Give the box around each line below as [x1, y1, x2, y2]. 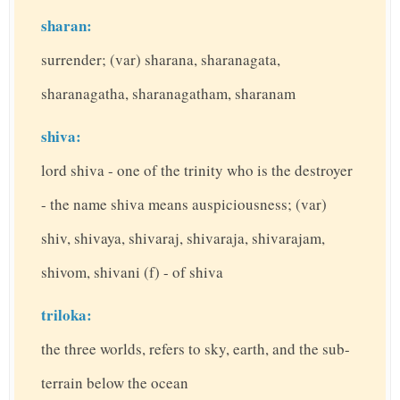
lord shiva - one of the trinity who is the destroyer [41, 160, 353, 181]
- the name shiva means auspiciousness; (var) [41, 194, 327, 215]
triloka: [41, 304, 92, 327]
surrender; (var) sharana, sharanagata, [41, 49, 280, 71]
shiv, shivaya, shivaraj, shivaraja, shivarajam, [41, 228, 325, 249]
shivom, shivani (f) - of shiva [41, 262, 223, 283]
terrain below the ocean [41, 372, 188, 394]
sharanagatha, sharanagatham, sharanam [41, 83, 296, 104]
